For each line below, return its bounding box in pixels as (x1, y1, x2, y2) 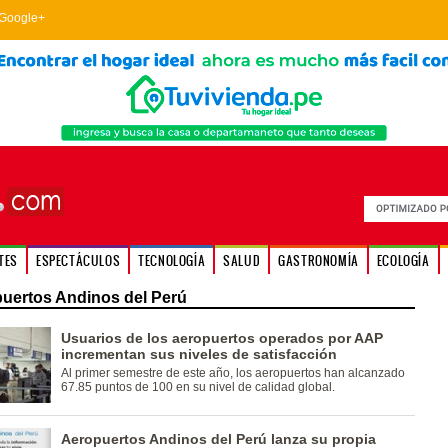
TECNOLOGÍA (138, 252, 206, 269)
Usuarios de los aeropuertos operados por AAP (60, 330, 383, 346)
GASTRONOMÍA (278, 252, 359, 269)
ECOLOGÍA (376, 252, 430, 269)
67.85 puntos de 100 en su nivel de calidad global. (60, 380, 335, 394)
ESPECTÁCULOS (35, 252, 121, 269)
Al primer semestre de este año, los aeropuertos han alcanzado (60, 366, 405, 380)
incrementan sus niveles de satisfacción (60, 346, 337, 362)
